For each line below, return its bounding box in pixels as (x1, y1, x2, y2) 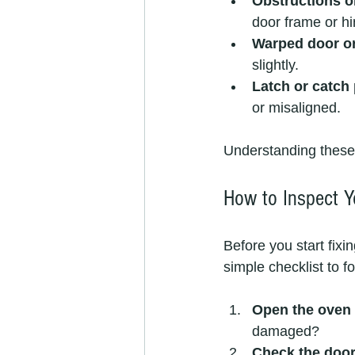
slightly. (252, 57, 299, 73)
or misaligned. (252, 100, 341, 116)
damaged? (252, 323, 319, 339)
